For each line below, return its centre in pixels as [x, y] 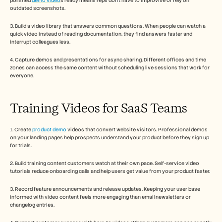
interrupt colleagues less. [40, 42]
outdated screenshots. [38, 8]
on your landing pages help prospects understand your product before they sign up [110, 138]
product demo [49, 130]
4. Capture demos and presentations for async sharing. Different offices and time [108, 60]
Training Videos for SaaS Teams [99, 108]
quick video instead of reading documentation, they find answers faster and [101, 34]
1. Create [21, 130]
